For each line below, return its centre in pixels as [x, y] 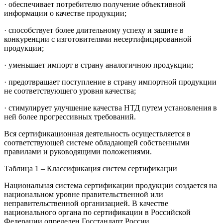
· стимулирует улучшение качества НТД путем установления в [111, 108]
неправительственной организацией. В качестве [86, 204]
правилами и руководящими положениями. [78, 152]
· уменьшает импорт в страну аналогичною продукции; [99, 65]
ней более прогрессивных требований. [70, 117]
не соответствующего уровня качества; [70, 91]
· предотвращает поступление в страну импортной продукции [110, 82]
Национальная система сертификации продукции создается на [111, 186]
